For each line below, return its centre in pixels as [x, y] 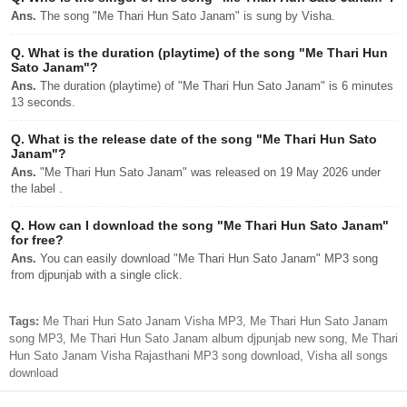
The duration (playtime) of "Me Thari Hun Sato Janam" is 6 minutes [215, 86]
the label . [37, 189]
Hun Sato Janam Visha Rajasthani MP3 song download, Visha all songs [199, 356]
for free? [37, 240]
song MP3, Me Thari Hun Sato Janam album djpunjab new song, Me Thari [203, 338]
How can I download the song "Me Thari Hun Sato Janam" [207, 225]
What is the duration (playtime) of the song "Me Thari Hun [206, 53]
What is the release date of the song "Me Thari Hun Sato [201, 139]
